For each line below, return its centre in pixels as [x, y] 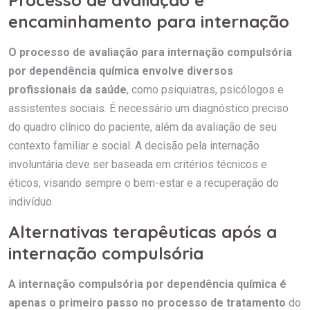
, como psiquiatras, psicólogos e [205, 89]
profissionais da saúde [67, 89]
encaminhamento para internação [149, 21]
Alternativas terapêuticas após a [143, 231]
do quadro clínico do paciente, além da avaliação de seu [143, 127]
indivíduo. [31, 201]
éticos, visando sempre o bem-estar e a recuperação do [144, 183]
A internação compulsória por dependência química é [147, 284]
